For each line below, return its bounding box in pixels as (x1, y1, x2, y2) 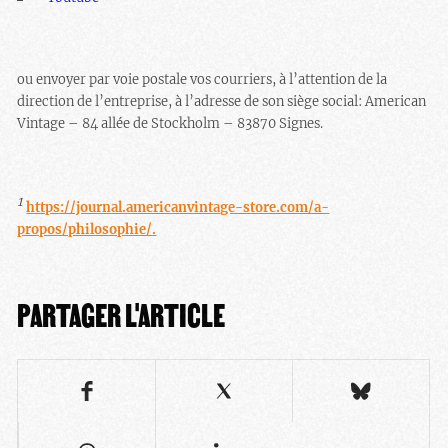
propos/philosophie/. (17, 221, 157, 239)
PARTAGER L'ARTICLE (17, 292, 226, 339)
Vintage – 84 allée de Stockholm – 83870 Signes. (17, 115, 324, 133)
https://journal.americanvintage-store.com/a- (26, 199, 330, 217)
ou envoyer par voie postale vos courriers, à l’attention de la (17, 71, 388, 89)
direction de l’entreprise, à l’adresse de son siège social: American (17, 93, 427, 111)
